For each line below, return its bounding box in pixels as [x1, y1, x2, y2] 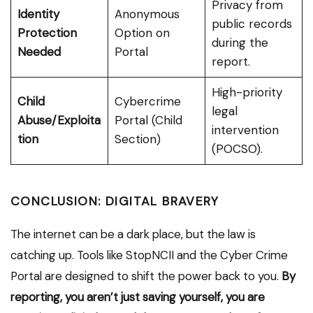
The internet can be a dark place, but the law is [10, 226, 256, 242]
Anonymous [114, 6, 180, 22]
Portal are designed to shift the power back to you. [10, 268, 282, 284]
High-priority [211, 85, 282, 101]
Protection [17, 25, 77, 41]
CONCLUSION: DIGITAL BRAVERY [10, 194, 219, 210]
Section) [114, 131, 161, 147]
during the [211, 35, 268, 51]
